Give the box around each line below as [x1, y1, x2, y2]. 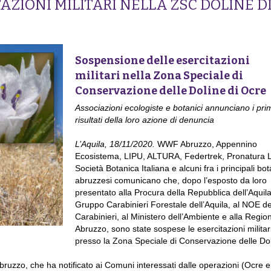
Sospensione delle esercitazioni [74, 54, 250, 68]
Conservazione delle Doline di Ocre [74, 84, 266, 98]
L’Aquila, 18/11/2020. [74, 139, 157, 149]
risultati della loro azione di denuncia [74, 115, 214, 125]
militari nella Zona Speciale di [74, 69, 243, 83]
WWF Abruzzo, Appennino [157, 139, 257, 149]
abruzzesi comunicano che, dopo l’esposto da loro [74, 175, 267, 186]
